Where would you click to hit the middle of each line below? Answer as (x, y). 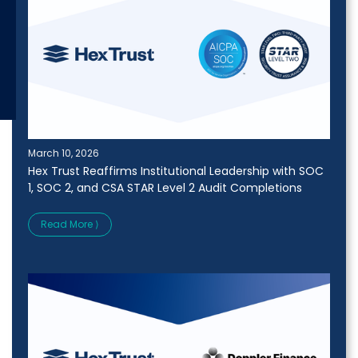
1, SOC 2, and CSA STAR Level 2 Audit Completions (165, 188)
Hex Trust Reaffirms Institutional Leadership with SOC (176, 171)
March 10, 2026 (64, 153)
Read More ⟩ (70, 225)
